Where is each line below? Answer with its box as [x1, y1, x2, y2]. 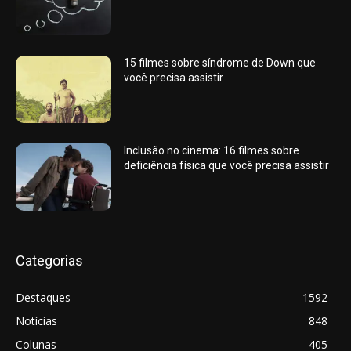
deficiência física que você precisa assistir [124, 159, 330, 172]
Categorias [16, 251, 83, 269]
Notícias [16, 313, 57, 328]
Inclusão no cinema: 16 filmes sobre [124, 144, 300, 157]
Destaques [16, 289, 71, 305]
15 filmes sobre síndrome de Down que [124, 56, 317, 70]
